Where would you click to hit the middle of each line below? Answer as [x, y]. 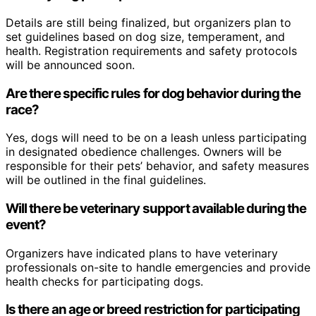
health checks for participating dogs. [104, 281]
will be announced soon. [70, 65]
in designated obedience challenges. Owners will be [144, 152]
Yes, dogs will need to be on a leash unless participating [156, 138]
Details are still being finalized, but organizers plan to [148, 22]
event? [26, 225]
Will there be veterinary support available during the [156, 209]
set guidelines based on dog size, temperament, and [145, 36]
